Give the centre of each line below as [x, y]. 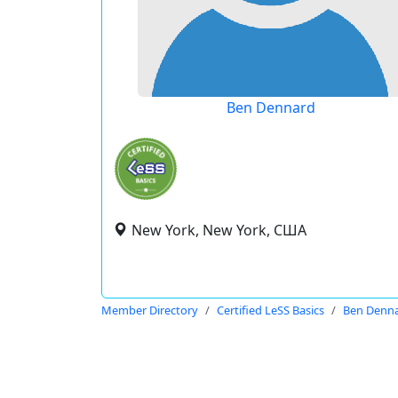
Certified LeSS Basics [271, 310]
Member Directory [150, 310]
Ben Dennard [271, 107]
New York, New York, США [219, 230]
